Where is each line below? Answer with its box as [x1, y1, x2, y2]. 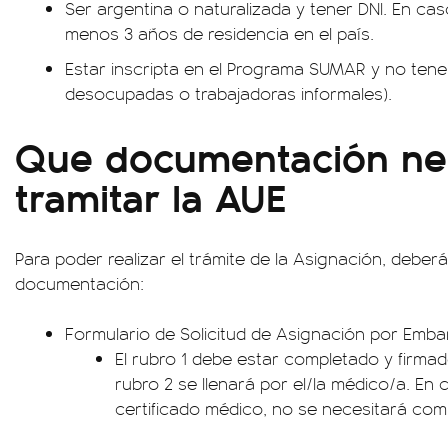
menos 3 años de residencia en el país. [65, 21, 374, 45]
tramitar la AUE [15, 167, 287, 224]
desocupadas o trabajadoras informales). [65, 81, 392, 105]
